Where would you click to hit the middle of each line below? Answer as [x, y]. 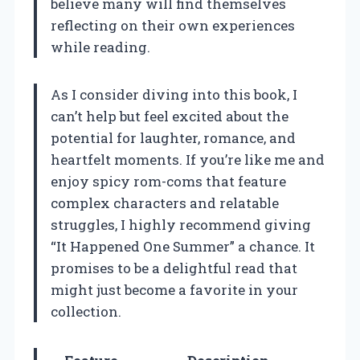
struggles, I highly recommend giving [181, 224]
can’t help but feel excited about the [170, 116]
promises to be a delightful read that [174, 268]
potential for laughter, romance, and [173, 137]
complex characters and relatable [165, 202]
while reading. [100, 47]
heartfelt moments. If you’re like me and [188, 159]
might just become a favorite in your [174, 289]
